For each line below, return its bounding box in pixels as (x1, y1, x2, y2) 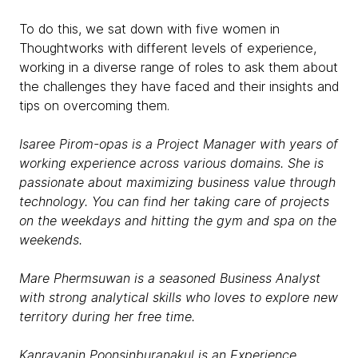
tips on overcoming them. (19, 97, 169, 113)
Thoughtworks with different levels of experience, (19, 40, 316, 56)
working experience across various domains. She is (19, 155, 324, 171)
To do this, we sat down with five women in (19, 21, 280, 37)
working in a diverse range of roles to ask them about (19, 59, 338, 75)
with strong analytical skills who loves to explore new (19, 289, 338, 305)
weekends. (19, 232, 82, 248)
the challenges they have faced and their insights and (19, 78, 339, 94)
